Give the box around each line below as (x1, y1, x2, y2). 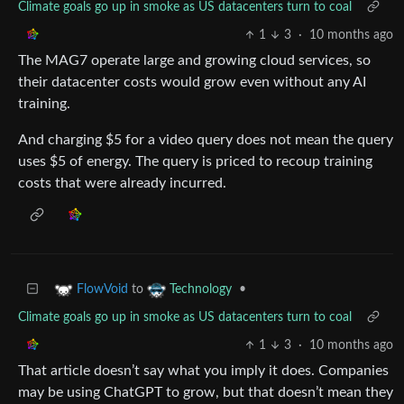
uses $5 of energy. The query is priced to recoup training (18, 153, 372, 169)
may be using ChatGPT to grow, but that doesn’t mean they (18, 384, 393, 399)
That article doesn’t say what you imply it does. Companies (18, 363, 389, 378)
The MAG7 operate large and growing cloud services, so (18, 52, 371, 68)
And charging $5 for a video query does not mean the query (18, 132, 393, 147)
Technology (170, 282, 232, 296)
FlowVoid (77, 282, 128, 296)
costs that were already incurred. (18, 175, 226, 190)
